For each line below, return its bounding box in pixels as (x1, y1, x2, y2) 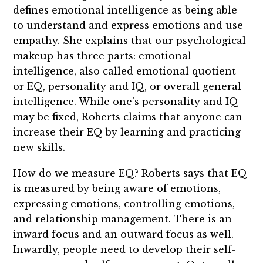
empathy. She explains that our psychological (13, 35, 247, 47)
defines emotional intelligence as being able (13, 4, 238, 16)
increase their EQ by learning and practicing (13, 126, 241, 139)
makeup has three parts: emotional (13, 50, 192, 62)
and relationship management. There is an (13, 213, 232, 225)
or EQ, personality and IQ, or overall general (13, 80, 242, 93)
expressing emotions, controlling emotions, (13, 197, 235, 210)
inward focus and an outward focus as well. (13, 228, 234, 240)
